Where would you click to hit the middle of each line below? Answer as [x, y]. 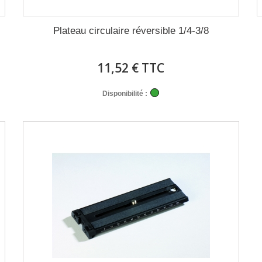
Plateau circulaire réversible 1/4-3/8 [131, 31]
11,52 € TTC [131, 68]
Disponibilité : [125, 94]
